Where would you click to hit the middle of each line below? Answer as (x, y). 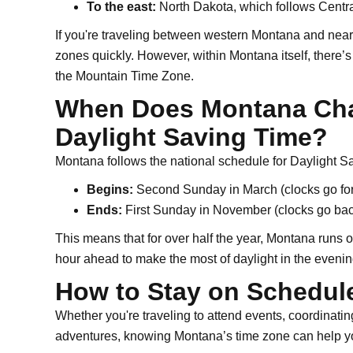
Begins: (110, 190)
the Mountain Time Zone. (124, 76)
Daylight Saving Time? (191, 137)
